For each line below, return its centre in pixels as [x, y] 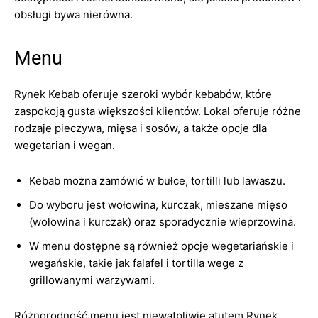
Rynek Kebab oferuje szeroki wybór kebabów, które [143, 94]
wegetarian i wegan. [65, 145]
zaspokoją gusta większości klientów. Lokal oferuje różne [158, 111]
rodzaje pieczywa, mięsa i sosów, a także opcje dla [141, 128]
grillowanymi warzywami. [92, 280]
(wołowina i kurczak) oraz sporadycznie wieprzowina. [163, 222]
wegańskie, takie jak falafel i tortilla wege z [136, 263]
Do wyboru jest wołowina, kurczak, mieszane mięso [158, 205]
